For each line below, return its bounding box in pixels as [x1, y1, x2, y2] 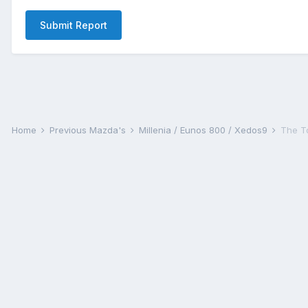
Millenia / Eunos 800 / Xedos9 [139, 124, 270, 135]
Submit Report [40, 19, 107, 31]
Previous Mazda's [49, 124, 129, 135]
